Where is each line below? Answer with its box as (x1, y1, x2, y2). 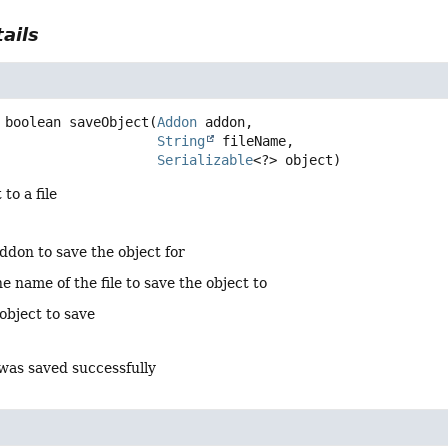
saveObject (69, 114, 150, 131)
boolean (5, 114, 62, 131)
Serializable (157, 152, 254, 169)
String (157, 133, 206, 150)
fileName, (214, 133, 295, 150)
